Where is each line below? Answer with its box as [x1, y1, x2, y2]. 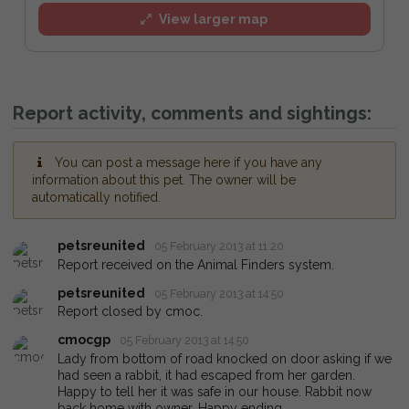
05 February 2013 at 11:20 [154, 239, 285, 254]
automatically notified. [32, 190, 161, 205]
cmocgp [58, 332, 110, 348]
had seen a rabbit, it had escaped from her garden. [58, 367, 355, 383]
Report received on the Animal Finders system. [58, 257, 334, 272]
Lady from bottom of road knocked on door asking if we [58, 351, 392, 366]
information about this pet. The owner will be [32, 173, 296, 188]
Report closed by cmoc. [58, 304, 203, 320]
